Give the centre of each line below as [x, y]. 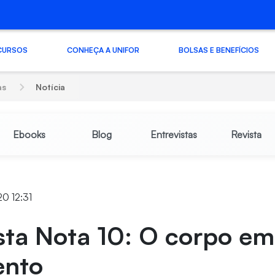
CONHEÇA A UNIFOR [103, 50]
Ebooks [29, 134]
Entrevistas [173, 134]
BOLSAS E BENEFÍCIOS [219, 50]
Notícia [51, 87]
